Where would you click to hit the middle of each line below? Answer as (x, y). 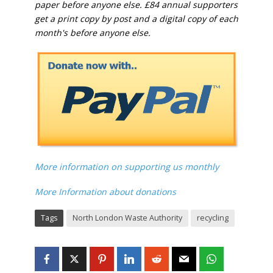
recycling (212, 218)
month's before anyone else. (92, 32)
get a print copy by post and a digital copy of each (136, 18)
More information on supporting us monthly (128, 166)
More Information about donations (105, 191)
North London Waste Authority (127, 218)
